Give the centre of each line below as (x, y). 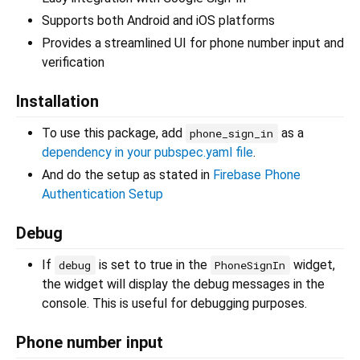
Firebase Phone (257, 175)
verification (73, 63)
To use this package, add (114, 133)
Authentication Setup (102, 194)
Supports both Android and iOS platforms (158, 21)
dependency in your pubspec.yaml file (147, 153)
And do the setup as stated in (127, 175)
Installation (57, 102)
